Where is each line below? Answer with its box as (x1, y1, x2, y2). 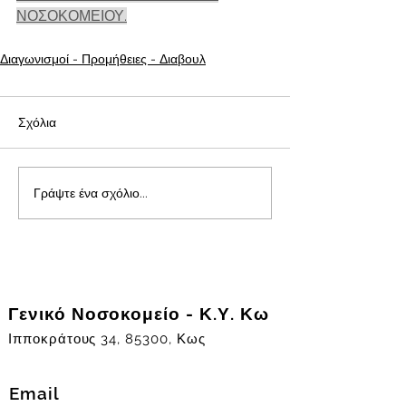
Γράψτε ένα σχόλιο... (34, 185, 148, 200)
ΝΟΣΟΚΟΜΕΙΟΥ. (16, 7, 127, 24)
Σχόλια (18, 115, 56, 130)
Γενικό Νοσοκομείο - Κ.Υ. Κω (8, 304, 269, 324)
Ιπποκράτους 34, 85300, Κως (8, 331, 206, 347)
